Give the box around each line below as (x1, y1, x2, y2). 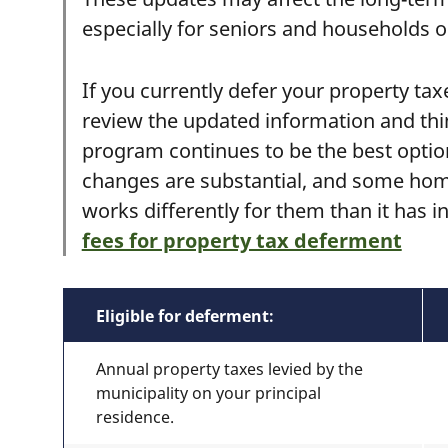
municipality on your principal (95, 382, 321, 404)
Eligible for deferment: (95, 305, 274, 327)
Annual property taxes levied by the (95, 358, 363, 380)
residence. (95, 406, 174, 428)
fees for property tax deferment (81, 227, 402, 254)
